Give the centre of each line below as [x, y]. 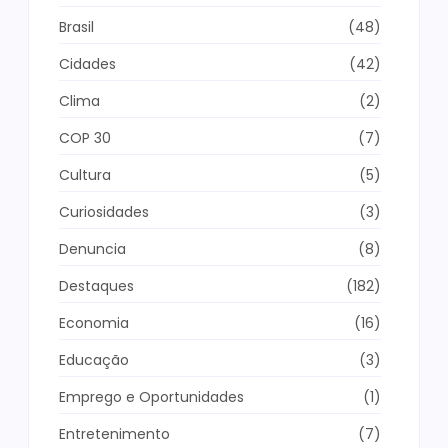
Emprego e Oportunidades [151, 396]
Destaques [96, 285]
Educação [94, 359]
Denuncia [92, 248]
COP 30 [85, 137]
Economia [94, 322]
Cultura [85, 174]
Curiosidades [104, 211]
